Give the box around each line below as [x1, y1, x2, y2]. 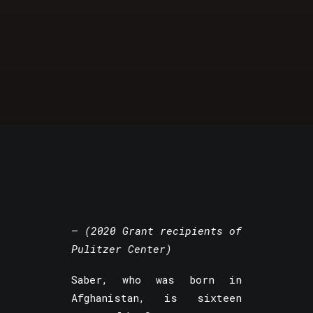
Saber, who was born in [71, 272, 242, 286]
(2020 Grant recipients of [84, 224, 242, 238]
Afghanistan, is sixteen [71, 291, 242, 305]
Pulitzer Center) [71, 242, 172, 256]
